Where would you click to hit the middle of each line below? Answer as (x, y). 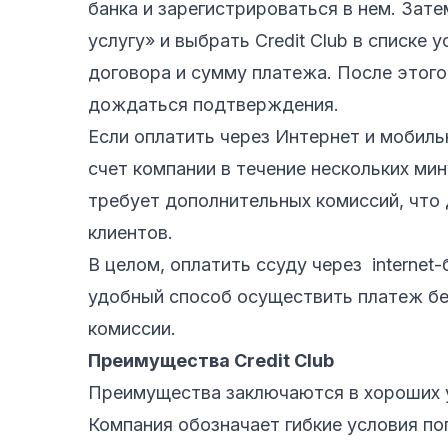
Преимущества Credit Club (211, 360)
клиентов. (130, 232)
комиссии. (132, 328)
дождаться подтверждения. (213, 104)
